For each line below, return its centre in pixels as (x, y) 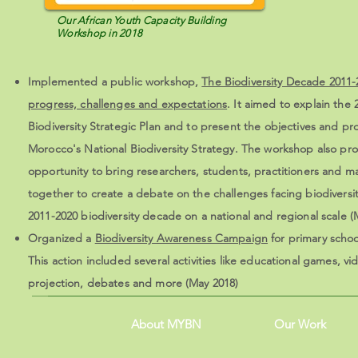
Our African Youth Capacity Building (142, 20)
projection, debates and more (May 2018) (133, 283)
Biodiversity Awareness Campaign (181, 238)
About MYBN (166, 324)
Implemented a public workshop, (115, 82)
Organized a (62, 238)
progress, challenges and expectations (128, 104)
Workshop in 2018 (100, 33)
